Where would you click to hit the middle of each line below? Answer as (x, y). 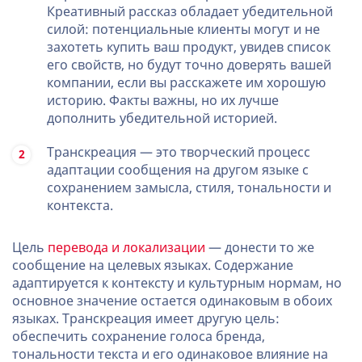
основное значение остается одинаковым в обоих (172, 301)
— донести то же (260, 248)
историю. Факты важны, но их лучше (163, 101)
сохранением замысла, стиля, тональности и (189, 188)
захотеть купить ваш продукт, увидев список (189, 47)
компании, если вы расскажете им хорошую (186, 83)
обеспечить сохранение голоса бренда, (139, 337)
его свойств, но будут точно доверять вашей (189, 65)
